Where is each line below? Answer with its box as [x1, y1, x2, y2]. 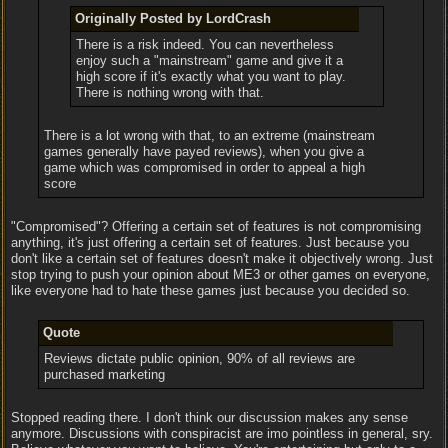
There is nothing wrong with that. [76, 85, 265, 100]
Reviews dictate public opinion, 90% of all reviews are [43, 351, 355, 366]
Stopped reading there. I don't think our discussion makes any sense [11, 410, 408, 425]
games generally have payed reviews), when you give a [43, 144, 364, 159]
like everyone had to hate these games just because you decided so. [11, 283, 410, 298]
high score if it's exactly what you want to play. [76, 69, 347, 84]
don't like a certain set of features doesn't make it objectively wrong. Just [11, 251, 433, 266]
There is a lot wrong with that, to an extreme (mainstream [43, 128, 375, 143]
